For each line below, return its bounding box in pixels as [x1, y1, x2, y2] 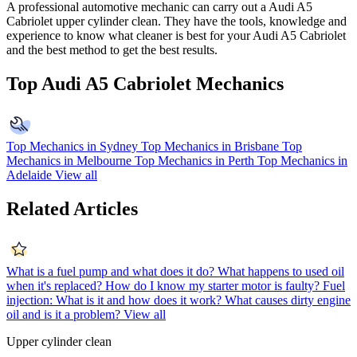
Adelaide [6, 168, 52, 182]
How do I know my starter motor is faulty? [105, 278, 320, 292]
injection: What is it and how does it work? [6, 292, 222, 307]
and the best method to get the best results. [6, 43, 218, 57]
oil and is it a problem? [6, 307, 120, 321]
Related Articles [6, 198, 138, 220]
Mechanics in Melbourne [6, 154, 131, 168]
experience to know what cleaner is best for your [6, 29, 253, 43]
